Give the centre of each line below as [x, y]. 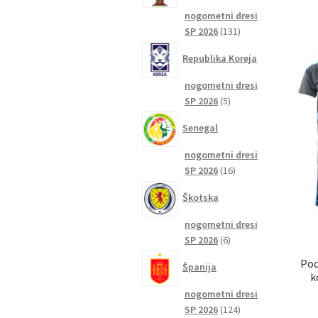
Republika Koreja [220, 59]
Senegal [201, 128]
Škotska [201, 198]
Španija [200, 267]
